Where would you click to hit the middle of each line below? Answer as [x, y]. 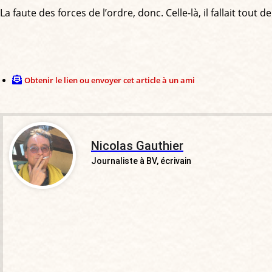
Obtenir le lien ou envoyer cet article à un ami [110, 80]
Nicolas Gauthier [137, 145]
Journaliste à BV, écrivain [141, 161]
